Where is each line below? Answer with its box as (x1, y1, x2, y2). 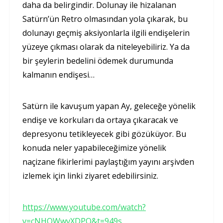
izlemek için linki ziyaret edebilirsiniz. (22, 170, 162, 182)
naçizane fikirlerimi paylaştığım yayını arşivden (22, 156, 194, 168)
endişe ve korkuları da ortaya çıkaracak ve (22, 114, 178, 126)
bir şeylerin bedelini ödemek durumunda (22, 55, 173, 67)
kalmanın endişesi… (22, 69, 95, 81)
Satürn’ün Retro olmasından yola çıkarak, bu (22, 13, 188, 25)
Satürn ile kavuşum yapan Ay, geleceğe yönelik (22, 101, 196, 112)
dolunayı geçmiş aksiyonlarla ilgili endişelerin (22, 27, 190, 39)
